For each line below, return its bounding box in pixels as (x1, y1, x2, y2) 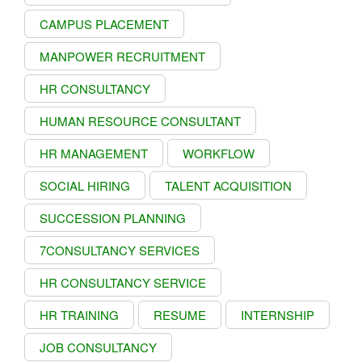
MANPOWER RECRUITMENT (40, 47, 205, 65)
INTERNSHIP (241, 305, 314, 323)
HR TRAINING (40, 305, 119, 323)
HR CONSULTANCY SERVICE (40, 273, 206, 291)
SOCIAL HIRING (40, 176, 130, 194)
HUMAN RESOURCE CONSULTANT (40, 112, 241, 129)
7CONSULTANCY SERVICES (40, 241, 200, 259)
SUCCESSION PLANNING (40, 208, 186, 226)
